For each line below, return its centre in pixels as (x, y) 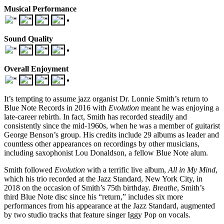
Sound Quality (28, 38)
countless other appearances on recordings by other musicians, (102, 143)
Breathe (165, 187)
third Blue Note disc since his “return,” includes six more (93, 196)
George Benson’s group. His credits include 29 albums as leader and (111, 134)
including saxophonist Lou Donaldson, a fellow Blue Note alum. (106, 152)
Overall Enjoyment (36, 68)
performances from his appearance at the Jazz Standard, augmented (109, 205)
